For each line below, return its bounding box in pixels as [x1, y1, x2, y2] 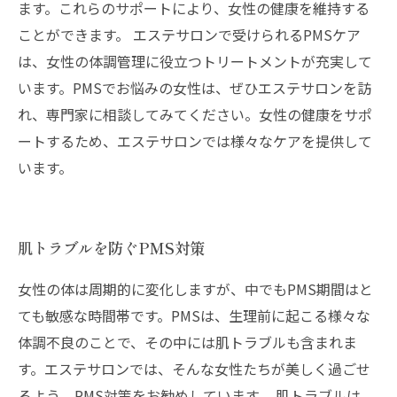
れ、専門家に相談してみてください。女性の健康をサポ [18, 104, 372, 125]
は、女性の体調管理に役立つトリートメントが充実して [18, 51, 372, 72]
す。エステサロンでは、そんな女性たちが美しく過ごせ [18, 358, 370, 379]
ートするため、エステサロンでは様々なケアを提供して [18, 130, 372, 152]
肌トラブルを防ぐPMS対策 [18, 237, 205, 259]
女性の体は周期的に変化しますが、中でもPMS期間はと [18, 278, 373, 300]
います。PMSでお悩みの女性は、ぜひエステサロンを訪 [18, 77, 371, 98]
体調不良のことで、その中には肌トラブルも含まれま [18, 331, 357, 353]
